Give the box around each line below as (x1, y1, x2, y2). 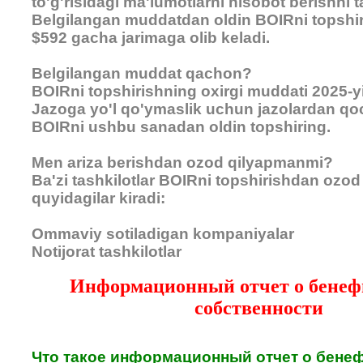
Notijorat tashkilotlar (32, 243, 181, 261)
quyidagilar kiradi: (32, 190, 165, 207)
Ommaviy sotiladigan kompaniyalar (32, 225, 294, 243)
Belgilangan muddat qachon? (32, 65, 252, 83)
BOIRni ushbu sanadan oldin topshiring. (32, 118, 331, 136)
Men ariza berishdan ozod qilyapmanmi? (32, 154, 333, 172)
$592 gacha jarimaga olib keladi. (32, 29, 270, 47)
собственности (194, 297, 323, 319)
